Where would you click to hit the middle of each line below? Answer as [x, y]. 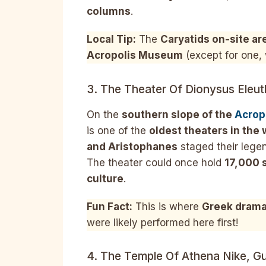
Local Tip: [111, 39]
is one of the [118, 130]
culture [105, 178]
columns [109, 11]
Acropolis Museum [135, 56]
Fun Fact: [110, 206]
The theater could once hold [156, 162]
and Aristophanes [132, 146]
